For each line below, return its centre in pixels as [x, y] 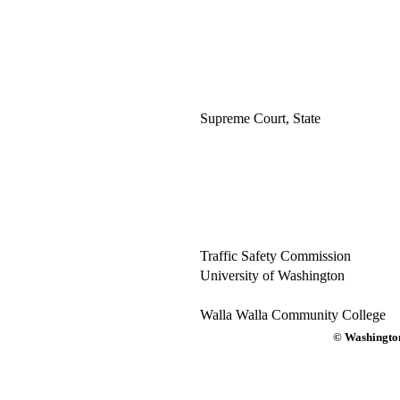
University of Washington [272, 275]
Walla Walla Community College [292, 315]
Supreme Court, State [260, 118]
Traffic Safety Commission [275, 256]
